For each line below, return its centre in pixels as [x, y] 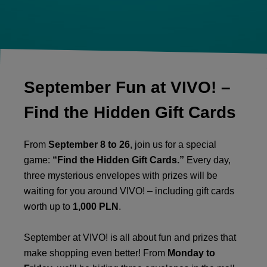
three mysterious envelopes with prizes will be [121, 175]
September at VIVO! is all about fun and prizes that [130, 237]
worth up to [48, 206]
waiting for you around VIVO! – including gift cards [129, 191]
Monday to [191, 253]
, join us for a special [173, 144]
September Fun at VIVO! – [127, 87]
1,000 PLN [96, 206]
